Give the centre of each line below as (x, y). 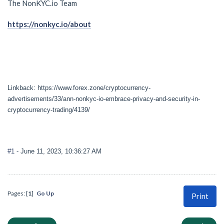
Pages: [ (18, 193)
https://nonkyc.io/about (49, 24)
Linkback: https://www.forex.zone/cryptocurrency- (79, 88)
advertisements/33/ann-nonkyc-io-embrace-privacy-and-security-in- (104, 99)
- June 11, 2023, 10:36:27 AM (59, 151)
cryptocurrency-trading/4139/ (49, 110)
